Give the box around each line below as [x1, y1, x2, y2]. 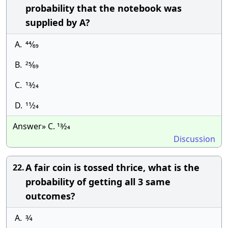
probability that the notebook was [25, 2, 182, 14]
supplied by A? [25, 16, 90, 28]
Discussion [174, 133, 215, 145]
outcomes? [25, 190, 75, 202]
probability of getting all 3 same [25, 176, 170, 188]
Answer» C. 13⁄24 [13, 121, 70, 132]
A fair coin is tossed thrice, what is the [25, 161, 199, 174]
